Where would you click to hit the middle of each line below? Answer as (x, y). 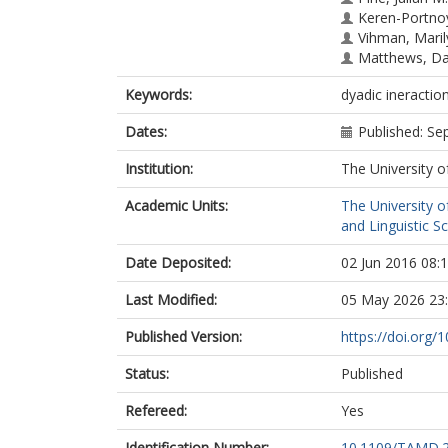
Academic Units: (176, 205)
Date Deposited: (178, 262)
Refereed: (156, 410)
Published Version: (183, 336)
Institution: (159, 168)
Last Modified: (171, 299)
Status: (147, 373)
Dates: (146, 131)
